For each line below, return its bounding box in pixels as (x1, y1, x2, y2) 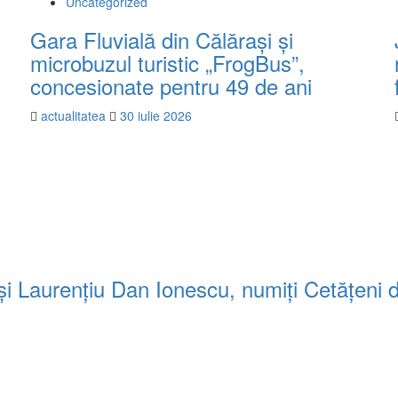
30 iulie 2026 (120, 107, 192, 125)
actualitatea (41, 107, 109, 125)
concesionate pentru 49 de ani (30, 70, 312, 102)
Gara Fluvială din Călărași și (30, 24, 293, 56)
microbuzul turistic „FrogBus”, (30, 47, 305, 79)
